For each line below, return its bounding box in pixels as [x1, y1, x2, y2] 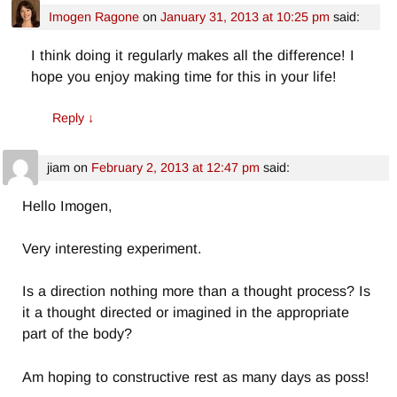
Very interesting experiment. [22, 240, 203, 256]
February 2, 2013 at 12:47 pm [90, 160, 260, 175]
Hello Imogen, [22, 197, 113, 214]
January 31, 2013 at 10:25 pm [160, 10, 330, 25]
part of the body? [22, 325, 133, 342]
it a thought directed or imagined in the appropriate [22, 304, 350, 321]
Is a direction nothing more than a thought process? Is [22, 283, 371, 300]
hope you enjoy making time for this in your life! [31, 68, 338, 85]
